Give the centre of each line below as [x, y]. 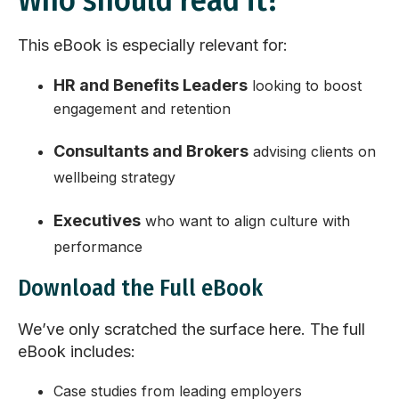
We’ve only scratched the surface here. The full [191, 330]
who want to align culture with [248, 221]
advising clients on [314, 152]
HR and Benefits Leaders [151, 85]
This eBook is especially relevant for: [153, 45]
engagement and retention [142, 109]
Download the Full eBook [140, 289]
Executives [97, 221]
